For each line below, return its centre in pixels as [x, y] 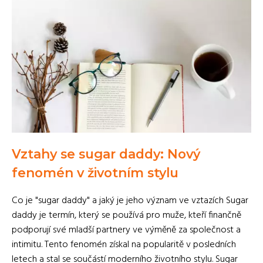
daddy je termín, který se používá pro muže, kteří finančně [127, 215]
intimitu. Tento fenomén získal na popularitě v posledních [124, 245]
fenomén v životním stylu [95, 173]
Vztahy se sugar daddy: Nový [106, 154]
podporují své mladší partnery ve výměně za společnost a [126, 230]
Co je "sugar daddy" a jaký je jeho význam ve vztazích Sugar [130, 201]
